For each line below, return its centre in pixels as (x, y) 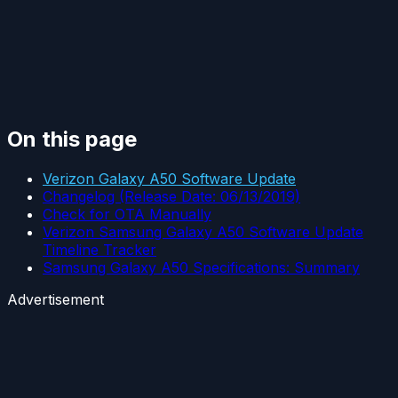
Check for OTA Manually (127, 215)
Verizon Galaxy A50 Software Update (169, 179)
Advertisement (56, 300)
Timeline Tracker (99, 250)
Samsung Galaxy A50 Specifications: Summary (201, 268)
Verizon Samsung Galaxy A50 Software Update (203, 232)
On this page (72, 139)
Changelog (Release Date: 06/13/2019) (171, 197)
